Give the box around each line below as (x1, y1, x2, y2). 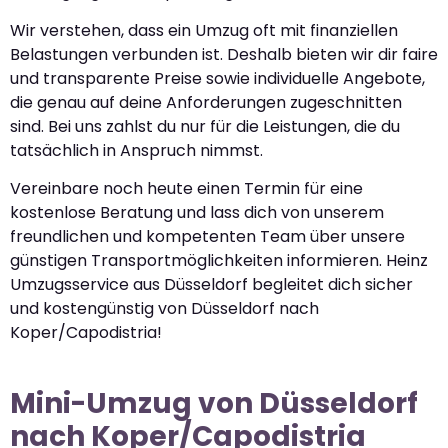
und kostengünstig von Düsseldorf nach (10, 297, 319, 321)
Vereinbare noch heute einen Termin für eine (10, 177, 363, 201)
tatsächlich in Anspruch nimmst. (10, 138, 263, 162)
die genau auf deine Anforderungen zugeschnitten (10, 90, 402, 114)
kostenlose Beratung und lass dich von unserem (10, 201, 384, 225)
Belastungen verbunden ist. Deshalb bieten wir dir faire (10, 42, 438, 66)
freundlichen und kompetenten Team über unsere (10, 225, 405, 249)
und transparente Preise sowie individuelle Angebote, (10, 66, 425, 90)
